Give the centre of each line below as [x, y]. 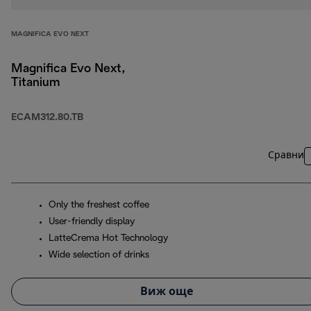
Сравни [286, 156]
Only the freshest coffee [99, 205]
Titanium [35, 83]
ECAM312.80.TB [47, 118]
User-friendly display [92, 222]
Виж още [167, 292]
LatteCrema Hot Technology [108, 239]
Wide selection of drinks [99, 255]
